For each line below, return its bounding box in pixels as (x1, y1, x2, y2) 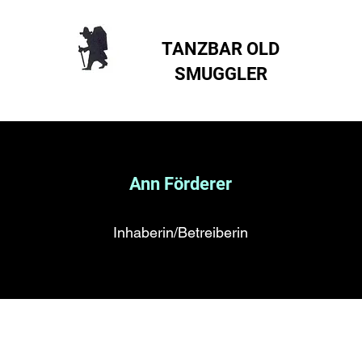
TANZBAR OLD (162, 39, 284, 59)
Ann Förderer (129, 174, 233, 194)
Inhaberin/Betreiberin (113, 224, 249, 241)
